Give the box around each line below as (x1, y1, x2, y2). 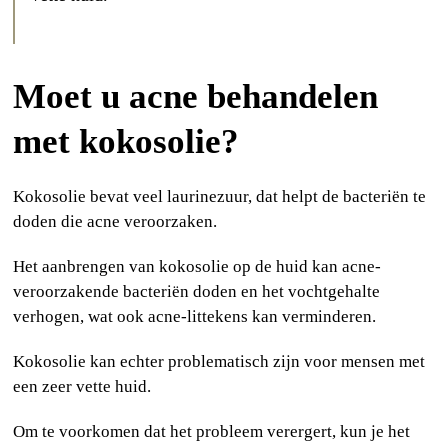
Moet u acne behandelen (13, 77, 379, 117)
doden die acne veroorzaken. (13, 212, 218, 232)
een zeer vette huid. (13, 377, 152, 397)
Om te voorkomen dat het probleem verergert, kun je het (13, 422, 411, 442)
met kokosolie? (13, 122, 240, 162)
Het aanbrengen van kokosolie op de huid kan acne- (13, 257, 382, 277)
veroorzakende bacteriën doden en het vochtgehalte (13, 282, 381, 302)
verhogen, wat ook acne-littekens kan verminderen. (13, 307, 377, 327)
